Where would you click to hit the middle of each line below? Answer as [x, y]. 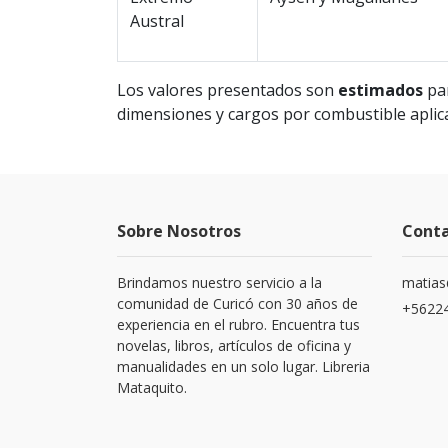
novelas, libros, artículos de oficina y [234, 346]
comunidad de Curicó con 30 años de [237, 304]
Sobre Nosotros [179, 231]
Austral [157, 21]
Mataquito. [152, 388]
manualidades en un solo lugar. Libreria [243, 367]
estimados [380, 90]
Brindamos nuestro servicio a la [219, 283]
